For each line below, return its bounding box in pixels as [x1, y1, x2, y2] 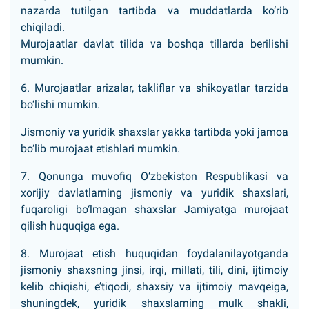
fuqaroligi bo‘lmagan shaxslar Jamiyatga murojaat [21, 203, 288, 216]
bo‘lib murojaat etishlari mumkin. [21, 142, 180, 155]
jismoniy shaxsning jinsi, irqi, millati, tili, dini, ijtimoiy [21, 263, 288, 277]
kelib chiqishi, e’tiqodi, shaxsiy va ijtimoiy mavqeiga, [21, 280, 288, 293]
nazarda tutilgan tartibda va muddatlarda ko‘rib [21, 4, 288, 17]
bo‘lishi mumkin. [21, 98, 100, 111]
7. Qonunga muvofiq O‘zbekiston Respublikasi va [21, 170, 288, 183]
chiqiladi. [21, 21, 65, 34]
